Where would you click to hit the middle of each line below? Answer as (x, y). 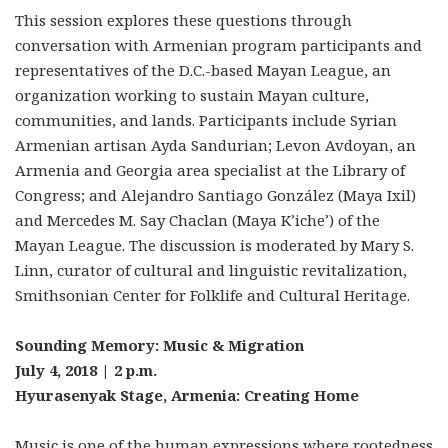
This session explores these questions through (183, 19)
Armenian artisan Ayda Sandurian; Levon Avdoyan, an (215, 144)
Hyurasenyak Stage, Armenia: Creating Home (187, 394)
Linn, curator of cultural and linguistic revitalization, (211, 269)
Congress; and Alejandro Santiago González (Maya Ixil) (215, 194)
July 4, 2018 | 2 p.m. (86, 369)
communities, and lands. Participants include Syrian (206, 119)
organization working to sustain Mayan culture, (192, 94)
